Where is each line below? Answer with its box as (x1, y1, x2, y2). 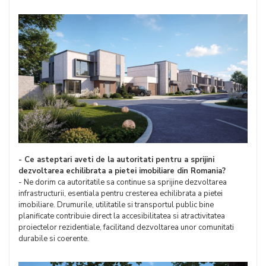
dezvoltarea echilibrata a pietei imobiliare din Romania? (18, 166, 226, 177)
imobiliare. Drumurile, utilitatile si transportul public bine (18, 199, 214, 211)
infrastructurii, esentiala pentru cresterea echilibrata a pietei (18, 188, 223, 199)
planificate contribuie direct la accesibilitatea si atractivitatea (18, 211, 225, 222)
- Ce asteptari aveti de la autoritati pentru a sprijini (18, 154, 214, 166)
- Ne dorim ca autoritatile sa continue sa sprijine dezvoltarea (18, 177, 227, 188)
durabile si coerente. (18, 233, 89, 245)
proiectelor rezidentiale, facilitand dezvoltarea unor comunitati (18, 222, 234, 233)
